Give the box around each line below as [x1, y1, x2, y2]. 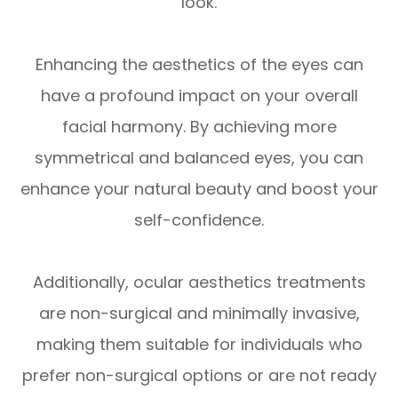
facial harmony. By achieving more [61, 115, 337, 139]
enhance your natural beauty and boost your [20, 178, 378, 201]
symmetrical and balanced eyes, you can [35, 147, 363, 170]
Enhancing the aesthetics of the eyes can [35, 53, 363, 76]
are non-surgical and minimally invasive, [38, 302, 360, 325]
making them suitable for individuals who [36, 333, 362, 356]
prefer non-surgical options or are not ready [21, 364, 377, 387]
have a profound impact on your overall [40, 84, 358, 107]
